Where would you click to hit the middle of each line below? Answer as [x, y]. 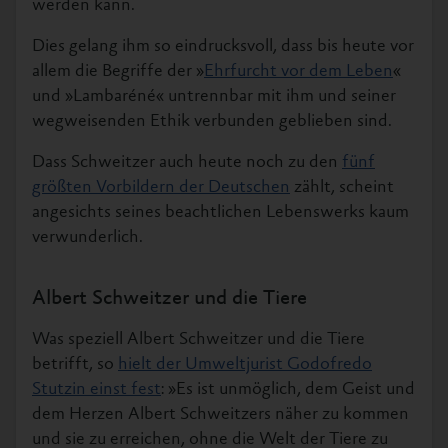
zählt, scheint [342, 187]
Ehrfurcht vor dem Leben [298, 71]
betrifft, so [75, 364]
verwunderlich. [87, 237]
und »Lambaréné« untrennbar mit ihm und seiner [214, 96]
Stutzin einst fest [96, 389]
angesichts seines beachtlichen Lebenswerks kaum [220, 212]
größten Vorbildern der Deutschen [161, 187]
